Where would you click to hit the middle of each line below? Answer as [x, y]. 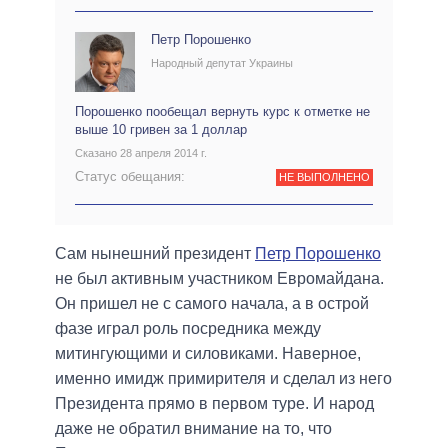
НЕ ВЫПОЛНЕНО [324, 177]
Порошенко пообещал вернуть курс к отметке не [222, 111]
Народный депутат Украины [222, 62]
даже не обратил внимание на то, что [193, 428]
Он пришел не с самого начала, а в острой [212, 303]
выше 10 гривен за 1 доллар [161, 129]
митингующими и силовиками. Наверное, [208, 353]
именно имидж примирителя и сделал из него [223, 378]
